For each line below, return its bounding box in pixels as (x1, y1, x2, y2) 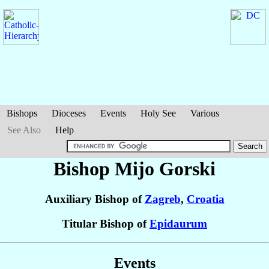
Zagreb (144, 193, 181, 206)
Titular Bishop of (62, 217, 150, 231)
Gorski (159, 158, 216, 180)
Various (190, 108, 219, 118)
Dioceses (52, 108, 86, 118)
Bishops (7, 108, 37, 118)
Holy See (141, 108, 176, 118)
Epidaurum (150, 217, 207, 231)
